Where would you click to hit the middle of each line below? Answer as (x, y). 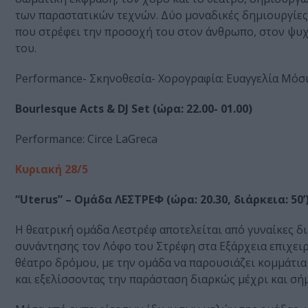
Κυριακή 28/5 (52, 169)
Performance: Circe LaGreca (86, 139)
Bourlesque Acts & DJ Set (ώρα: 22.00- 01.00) (134, 109)
